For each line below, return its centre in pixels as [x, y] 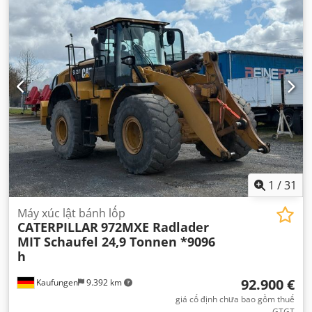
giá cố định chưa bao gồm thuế [235, 299]
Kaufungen [56, 282]
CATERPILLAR [58, 227]
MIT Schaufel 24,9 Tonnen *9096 [116, 241]
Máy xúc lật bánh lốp [71, 213]
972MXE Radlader [155, 227]
